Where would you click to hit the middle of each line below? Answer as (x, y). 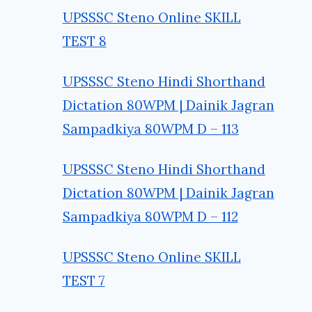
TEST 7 (84, 280)
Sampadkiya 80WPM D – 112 (150, 216)
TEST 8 (84, 41)
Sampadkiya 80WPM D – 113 (150, 128)
